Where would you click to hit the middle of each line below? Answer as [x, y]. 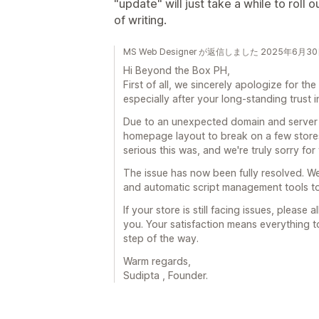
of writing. [140, 20]
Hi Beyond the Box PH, [177, 70]
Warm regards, [157, 261]
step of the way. [161, 238]
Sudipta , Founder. [166, 275]
